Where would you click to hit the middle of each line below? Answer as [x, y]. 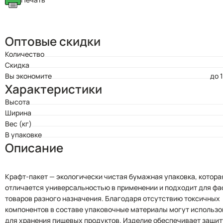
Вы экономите [28, 76]
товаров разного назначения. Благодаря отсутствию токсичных [112, 198]
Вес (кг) [18, 124]
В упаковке [23, 135]
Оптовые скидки [53, 41]
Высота [17, 102]
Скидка [17, 65]
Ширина [18, 113]
